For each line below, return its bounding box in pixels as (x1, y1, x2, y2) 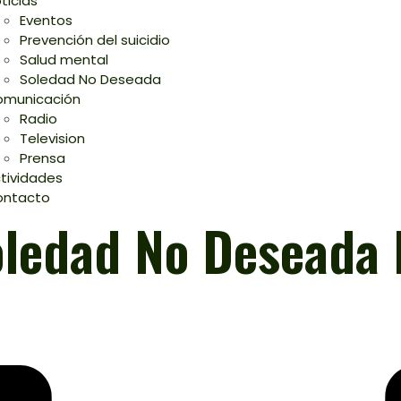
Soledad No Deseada (19, 69, 161, 89)
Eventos (19, 10, 73, 30)
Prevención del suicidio (19, 30, 170, 49)
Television (19, 128, 85, 148)
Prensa (19, 148, 65, 167)
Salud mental (19, 49, 108, 69)
